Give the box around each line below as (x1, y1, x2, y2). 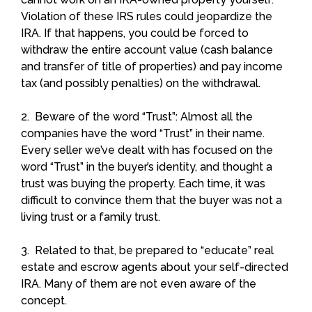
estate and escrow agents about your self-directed (21, 260, 288, 274)
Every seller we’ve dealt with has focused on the (21, 143, 273, 157)
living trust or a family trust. (21, 210, 160, 224)
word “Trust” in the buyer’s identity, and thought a (21, 159, 272, 173)
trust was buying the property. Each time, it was (21, 176, 265, 190)
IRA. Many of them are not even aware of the (21, 276, 256, 290)
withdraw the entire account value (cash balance (21, 42, 273, 56)
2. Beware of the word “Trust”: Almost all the (21, 109, 253, 123)
